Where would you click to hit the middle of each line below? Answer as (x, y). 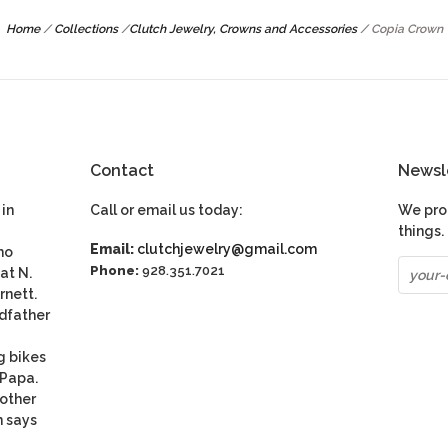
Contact (121, 171)
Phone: (114, 271)
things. (420, 231)
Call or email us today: (166, 210)
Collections (85, 29)
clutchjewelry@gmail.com (226, 249)
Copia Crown (406, 29)
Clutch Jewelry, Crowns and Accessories (242, 29)
